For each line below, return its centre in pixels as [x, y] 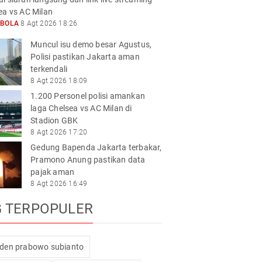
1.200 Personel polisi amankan [88, 96]
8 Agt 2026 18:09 [59, 81]
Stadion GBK [54, 120]
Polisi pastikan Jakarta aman [85, 57]
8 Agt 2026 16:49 [59, 184]
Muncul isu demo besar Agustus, [91, 44]
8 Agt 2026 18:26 [48, 23]
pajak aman [53, 172]
